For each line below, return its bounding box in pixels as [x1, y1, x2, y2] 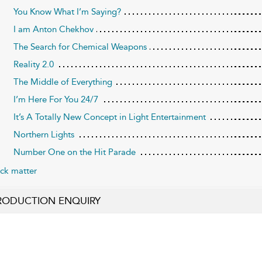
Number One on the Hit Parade [13, 147, 136, 158]
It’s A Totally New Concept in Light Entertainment [13, 112, 206, 123]
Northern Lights [13, 129, 74, 140]
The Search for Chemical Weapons [13, 42, 147, 53]
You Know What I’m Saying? [13, 6, 121, 18]
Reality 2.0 [13, 59, 54, 70]
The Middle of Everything [13, 77, 112, 88]
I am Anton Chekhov [13, 24, 94, 35]
